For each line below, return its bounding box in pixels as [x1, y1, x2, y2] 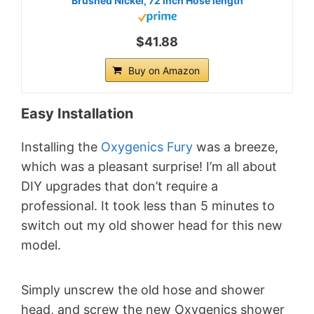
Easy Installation [21, 105, 133, 123]
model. [21, 238, 61, 253]
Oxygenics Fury [101, 139, 193, 155]
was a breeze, [193, 139, 278, 155]
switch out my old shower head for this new [21, 218, 282, 233]
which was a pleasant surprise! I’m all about [21, 159, 277, 175]
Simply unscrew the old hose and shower [21, 282, 265, 298]
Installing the [21, 139, 101, 155]
